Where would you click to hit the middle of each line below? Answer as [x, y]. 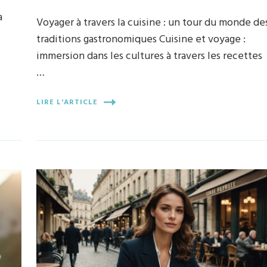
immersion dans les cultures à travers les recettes [150, 57]
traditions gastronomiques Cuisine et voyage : [141, 40]
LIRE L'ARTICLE [67, 102]
